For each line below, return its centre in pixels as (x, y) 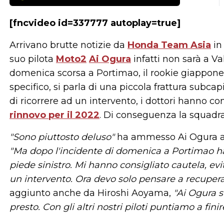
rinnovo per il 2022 (54, 115)
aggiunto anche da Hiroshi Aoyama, (91, 193)
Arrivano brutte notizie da (68, 45)
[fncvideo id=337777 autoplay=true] (95, 23)
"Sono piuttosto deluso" (62, 137)
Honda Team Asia (169, 45)
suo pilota (33, 59)
